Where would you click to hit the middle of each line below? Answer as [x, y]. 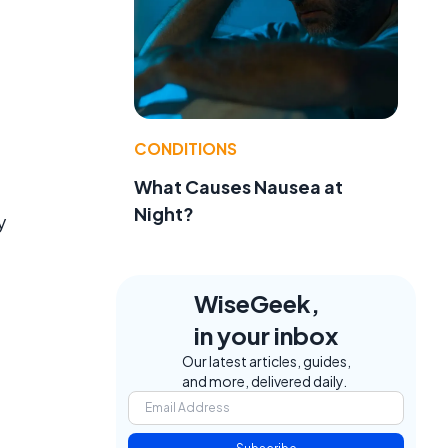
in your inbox [266, 334]
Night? [164, 213]
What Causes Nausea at [238, 186]
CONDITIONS [185, 148]
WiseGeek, [257, 302]
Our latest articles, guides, [266, 360]
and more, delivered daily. [264, 380]
